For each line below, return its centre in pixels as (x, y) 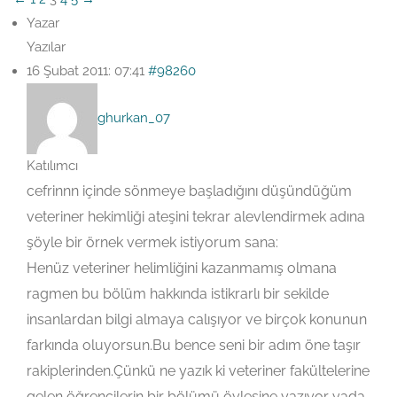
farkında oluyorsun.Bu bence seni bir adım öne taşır (194, 345)
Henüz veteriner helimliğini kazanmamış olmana (182, 268)
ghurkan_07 (134, 117)
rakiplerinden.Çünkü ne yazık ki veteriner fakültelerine (198, 371)
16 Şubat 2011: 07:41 (86, 71)
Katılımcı (52, 166)
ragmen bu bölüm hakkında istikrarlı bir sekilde (178, 294)
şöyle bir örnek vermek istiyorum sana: (152, 242)
